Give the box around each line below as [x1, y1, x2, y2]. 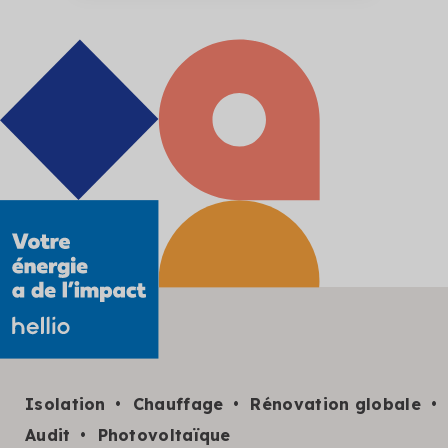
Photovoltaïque [97, 424, 231, 445]
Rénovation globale [250, 393, 421, 414]
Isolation [25, 393, 106, 414]
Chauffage [132, 393, 224, 414]
